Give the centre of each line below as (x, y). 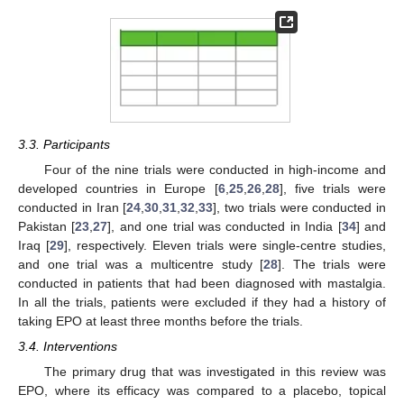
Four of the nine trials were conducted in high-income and (215, 170)
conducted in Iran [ (73, 208)
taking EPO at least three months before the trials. (161, 321)
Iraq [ (34, 246)
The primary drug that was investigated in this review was (215, 372)
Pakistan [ (47, 227)
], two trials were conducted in (299, 208)
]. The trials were (332, 265)
